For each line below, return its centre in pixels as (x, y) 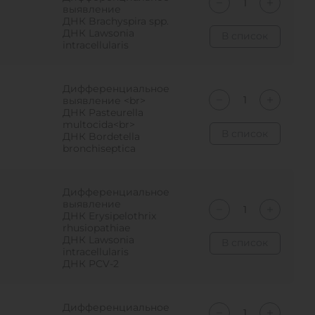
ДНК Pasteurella (103, 112)
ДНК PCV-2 (91, 264)
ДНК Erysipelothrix (110, 216)
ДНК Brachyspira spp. (116, 21)
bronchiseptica (99, 148)
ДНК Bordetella (102, 136)
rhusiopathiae (97, 228)
